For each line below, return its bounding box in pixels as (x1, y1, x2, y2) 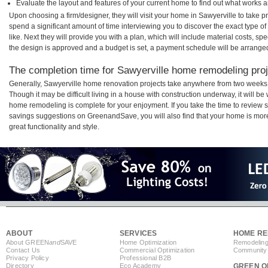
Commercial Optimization (119, 246, 195, 254)
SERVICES (119, 229, 157, 238)
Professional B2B (119, 254, 172, 262)
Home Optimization (119, 239, 177, 246)
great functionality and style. (9, 123, 99, 132)
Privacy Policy (6, 254, 49, 262)
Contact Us (6, 246, 40, 254)
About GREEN (6, 239, 50, 246)
